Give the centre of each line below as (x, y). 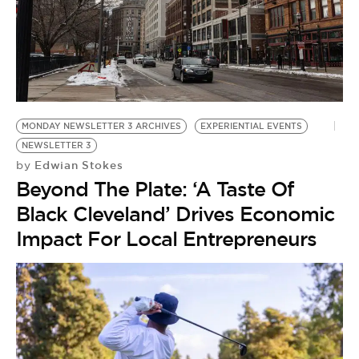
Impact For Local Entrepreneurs (166, 238)
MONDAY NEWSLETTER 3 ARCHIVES (101, 126)
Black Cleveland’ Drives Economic (175, 214)
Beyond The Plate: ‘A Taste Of (155, 189)
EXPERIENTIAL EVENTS (251, 126)
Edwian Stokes (77, 165)
